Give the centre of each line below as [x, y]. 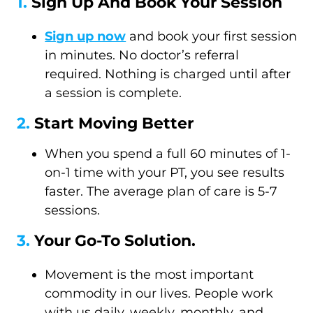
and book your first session [212, 36]
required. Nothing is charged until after [168, 74]
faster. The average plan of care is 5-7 [161, 191]
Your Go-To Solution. [115, 240]
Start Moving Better [114, 123]
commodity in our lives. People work [159, 293]
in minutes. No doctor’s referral [142, 55]
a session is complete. [114, 93]
